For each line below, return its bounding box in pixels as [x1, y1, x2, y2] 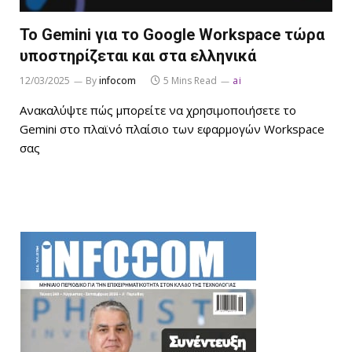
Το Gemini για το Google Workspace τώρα [20, 24, 324, 44]
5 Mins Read [163, 73, 217, 87]
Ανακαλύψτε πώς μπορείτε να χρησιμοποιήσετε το [20, 101, 296, 118]
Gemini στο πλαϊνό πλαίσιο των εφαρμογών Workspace [20, 120, 324, 137]
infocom [99, 73, 136, 87]
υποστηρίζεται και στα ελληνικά [20, 46, 256, 65]
